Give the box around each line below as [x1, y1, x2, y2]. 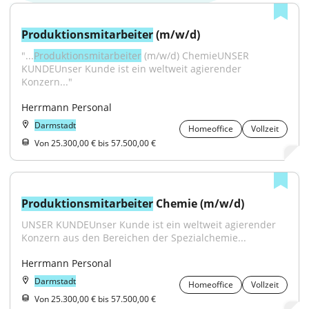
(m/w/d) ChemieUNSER [141, 49, 249, 62]
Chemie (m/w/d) [153, 196, 244, 211]
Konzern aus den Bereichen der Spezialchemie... [21, 231, 246, 244]
